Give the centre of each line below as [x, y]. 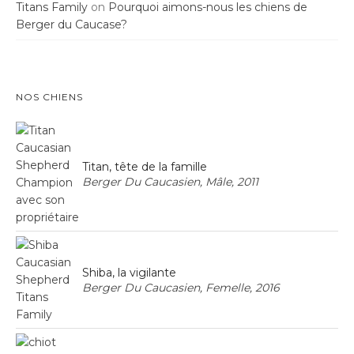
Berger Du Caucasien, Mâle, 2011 [170, 182]
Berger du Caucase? [72, 25]
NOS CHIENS [49, 97]
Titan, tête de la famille [145, 167]
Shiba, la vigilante [129, 273]
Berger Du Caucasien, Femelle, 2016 [181, 288]
